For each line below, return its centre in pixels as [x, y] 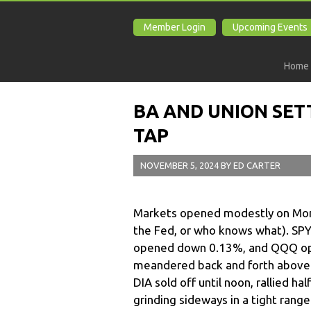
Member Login [175, 27]
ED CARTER [257, 165]
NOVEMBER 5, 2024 [179, 165]
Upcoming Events [270, 27]
